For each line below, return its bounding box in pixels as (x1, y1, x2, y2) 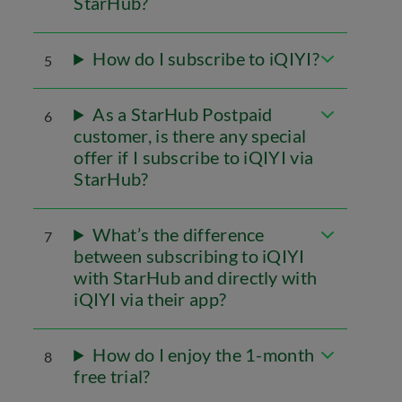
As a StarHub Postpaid (92, 103, 273, 125)
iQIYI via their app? (74, 288, 227, 310)
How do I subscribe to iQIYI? (92, 48, 319, 69)
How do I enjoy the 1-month (92, 344, 315, 365)
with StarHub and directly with (74, 267, 318, 288)
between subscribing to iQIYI (74, 245, 305, 267)
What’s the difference (92, 223, 265, 245)
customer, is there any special (74, 125, 307, 146)
